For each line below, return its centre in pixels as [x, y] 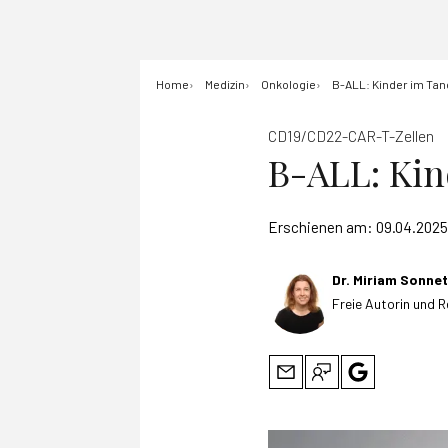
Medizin [225, 84]
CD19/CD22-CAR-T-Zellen [351, 135]
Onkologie [288, 84]
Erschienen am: [322, 227]
